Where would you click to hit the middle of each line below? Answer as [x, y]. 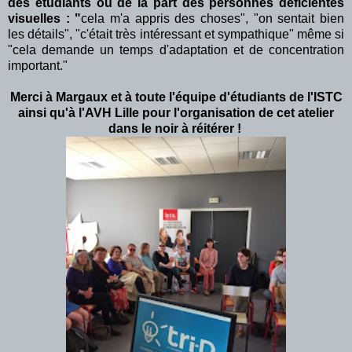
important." [39, 65]
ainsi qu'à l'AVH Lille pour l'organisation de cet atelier [176, 112]
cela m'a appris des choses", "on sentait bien [213, 18]
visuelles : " [45, 18]
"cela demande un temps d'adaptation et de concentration [176, 49]
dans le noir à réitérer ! [176, 128]
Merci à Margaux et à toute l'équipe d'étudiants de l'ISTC [176, 97]
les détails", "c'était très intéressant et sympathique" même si [176, 34]
